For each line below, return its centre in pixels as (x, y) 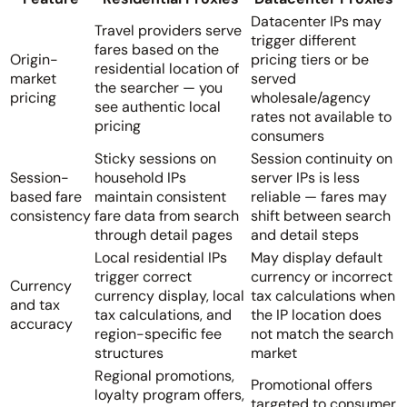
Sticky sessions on (155, 158)
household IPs (140, 177)
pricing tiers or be (310, 59)
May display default (317, 257)
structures (129, 352)
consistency (50, 215)
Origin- (34, 59)
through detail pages (164, 234)
